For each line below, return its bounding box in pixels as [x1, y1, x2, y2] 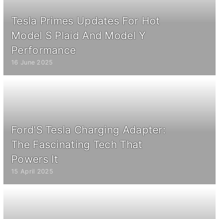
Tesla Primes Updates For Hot [11, 14, 160, 27]
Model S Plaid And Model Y [11, 29, 146, 42]
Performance [11, 44, 76, 56]
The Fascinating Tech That [11, 138, 143, 151]
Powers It [11, 153, 59, 165]
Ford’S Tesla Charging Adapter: [11, 123, 166, 136]
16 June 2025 [11, 58, 53, 66]
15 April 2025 [11, 167, 53, 175]
